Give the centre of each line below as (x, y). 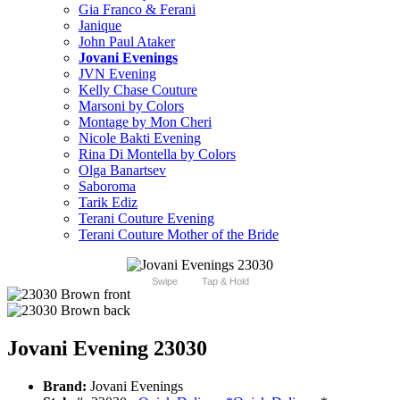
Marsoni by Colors (131, 106)
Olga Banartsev (122, 171)
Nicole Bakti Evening (140, 138)
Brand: (65, 387)
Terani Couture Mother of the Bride (179, 235)
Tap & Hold (225, 282)
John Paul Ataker (127, 42)
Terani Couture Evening (146, 219)
